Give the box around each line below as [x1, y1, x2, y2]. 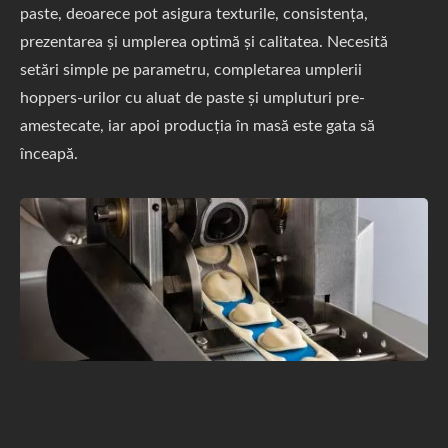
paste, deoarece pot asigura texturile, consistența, [20, 6, 368, 22]
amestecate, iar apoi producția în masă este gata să [20, 118, 375, 134]
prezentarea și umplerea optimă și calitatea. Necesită [20, 34, 388, 50]
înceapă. [20, 146, 78, 162]
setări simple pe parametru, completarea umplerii [20, 62, 362, 78]
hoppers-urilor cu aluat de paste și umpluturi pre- [20, 90, 365, 106]
